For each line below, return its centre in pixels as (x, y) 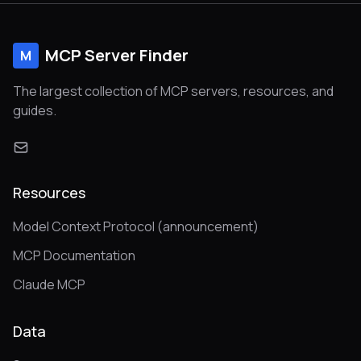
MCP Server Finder (117, 55)
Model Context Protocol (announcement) (136, 226)
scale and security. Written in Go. (129, 12)
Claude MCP (49, 284)
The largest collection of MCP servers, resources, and (173, 91)
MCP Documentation (74, 255)
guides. (35, 110)
